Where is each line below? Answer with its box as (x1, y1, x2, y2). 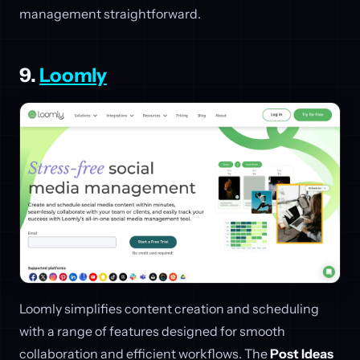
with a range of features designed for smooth (19, 323, 285, 340)
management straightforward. (19, 6, 201, 22)
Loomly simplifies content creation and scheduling (19, 301, 319, 317)
